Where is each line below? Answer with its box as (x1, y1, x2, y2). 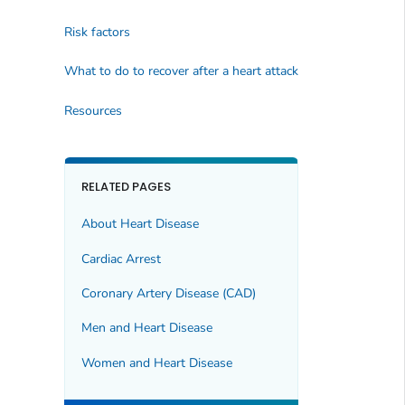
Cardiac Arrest (80, 250, 161, 268)
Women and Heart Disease (80, 353, 232, 372)
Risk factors (63, 23, 130, 41)
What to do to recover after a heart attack (63, 62, 298, 80)
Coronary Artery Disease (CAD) (80, 284, 256, 302)
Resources (63, 101, 122, 119)
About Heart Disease (80, 215, 199, 233)
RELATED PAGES (80, 177, 172, 195)
